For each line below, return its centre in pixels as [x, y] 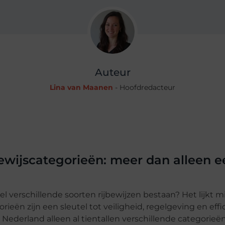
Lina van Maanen [81, 87]
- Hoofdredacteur [144, 87]
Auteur [113, 72]
